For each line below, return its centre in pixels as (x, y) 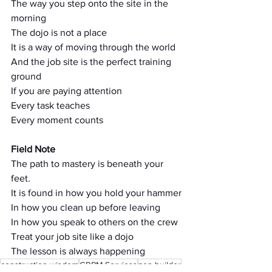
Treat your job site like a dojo (72, 236)
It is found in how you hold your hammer (96, 193)
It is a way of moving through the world (93, 47)
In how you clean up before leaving (86, 207)
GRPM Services (108, 265)
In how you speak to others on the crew (94, 222)
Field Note (33, 149)
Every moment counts (57, 120)
